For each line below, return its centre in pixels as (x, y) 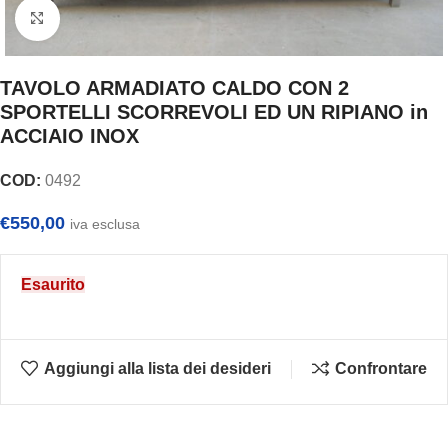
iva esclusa (105, 223)
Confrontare (380, 369)
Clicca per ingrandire (130, 18)
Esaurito (53, 284)
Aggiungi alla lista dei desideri (157, 369)
